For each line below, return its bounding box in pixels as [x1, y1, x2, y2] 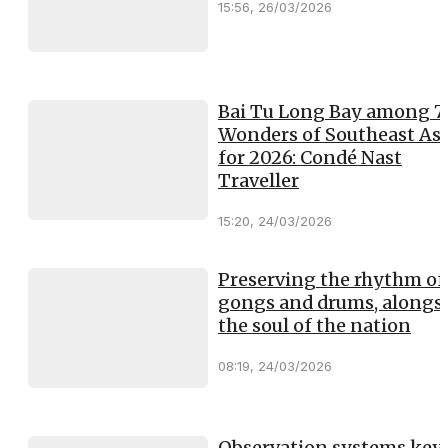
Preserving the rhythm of [218, 267, 445, 291]
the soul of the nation [218, 313, 411, 337]
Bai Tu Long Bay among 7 [218, 99, 444, 123]
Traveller [218, 168, 299, 192]
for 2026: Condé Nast [218, 145, 402, 169]
